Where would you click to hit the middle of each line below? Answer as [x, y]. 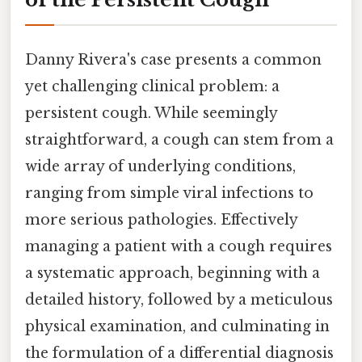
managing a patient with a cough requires [179, 246]
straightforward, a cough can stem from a [179, 139]
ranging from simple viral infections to [169, 193]
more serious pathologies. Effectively [161, 219]
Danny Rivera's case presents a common [173, 59]
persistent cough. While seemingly [151, 113]
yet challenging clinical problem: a [152, 86]
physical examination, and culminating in [177, 326]
